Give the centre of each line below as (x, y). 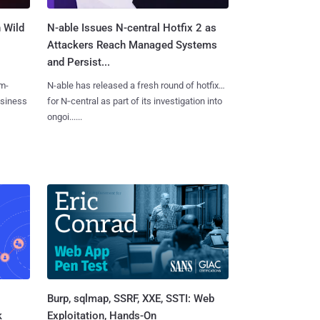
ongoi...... (64, 117)
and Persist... (78, 62)
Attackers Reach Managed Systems (132, 45)
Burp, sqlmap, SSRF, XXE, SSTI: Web (130, 298)
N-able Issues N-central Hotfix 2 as (131, 28)
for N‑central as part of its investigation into (134, 101)
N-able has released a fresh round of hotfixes (137, 86)
